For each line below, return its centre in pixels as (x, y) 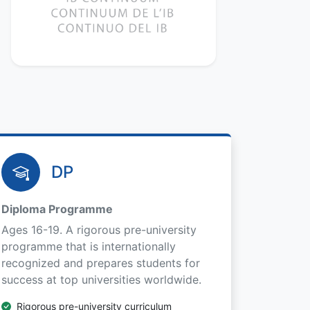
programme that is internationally (89, 246)
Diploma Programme (57, 209)
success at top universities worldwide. (101, 280)
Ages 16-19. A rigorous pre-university (99, 230)
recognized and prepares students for (101, 263)
